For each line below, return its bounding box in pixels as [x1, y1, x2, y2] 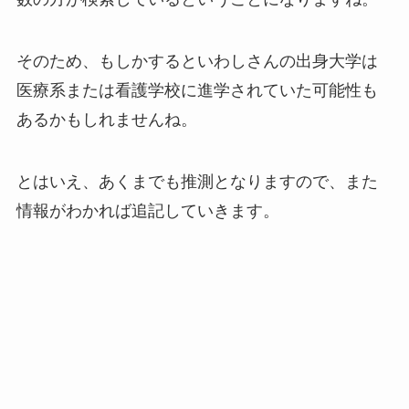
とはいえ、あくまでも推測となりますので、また [16, 172, 378, 191]
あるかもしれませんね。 [16, 110, 197, 129]
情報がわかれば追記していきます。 [16, 201, 279, 220]
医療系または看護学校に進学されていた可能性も [16, 80, 378, 100]
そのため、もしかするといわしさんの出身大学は [16, 51, 378, 70]
